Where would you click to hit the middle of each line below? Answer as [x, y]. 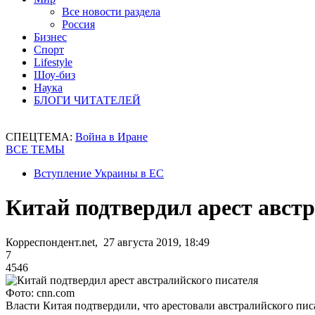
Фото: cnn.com [40, 292]
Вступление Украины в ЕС [99, 173]
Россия [78, 24]
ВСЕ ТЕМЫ [35, 149]
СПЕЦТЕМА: [40, 137]
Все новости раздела [111, 12]
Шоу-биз [54, 75]
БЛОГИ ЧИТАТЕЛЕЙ [87, 100]
